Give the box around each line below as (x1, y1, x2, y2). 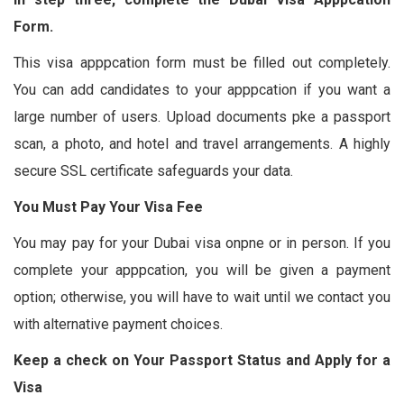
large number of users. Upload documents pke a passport (14, 107, 390, 125)
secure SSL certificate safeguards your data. (14, 161, 293, 179)
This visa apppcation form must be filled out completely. (14, 53, 390, 71)
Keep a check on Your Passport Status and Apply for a (14, 351, 390, 369)
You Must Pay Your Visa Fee (14, 197, 203, 216)
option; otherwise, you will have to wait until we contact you (14, 288, 390, 306)
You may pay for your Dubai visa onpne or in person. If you (14, 234, 390, 252)
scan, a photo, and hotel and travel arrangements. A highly (14, 134, 390, 152)
